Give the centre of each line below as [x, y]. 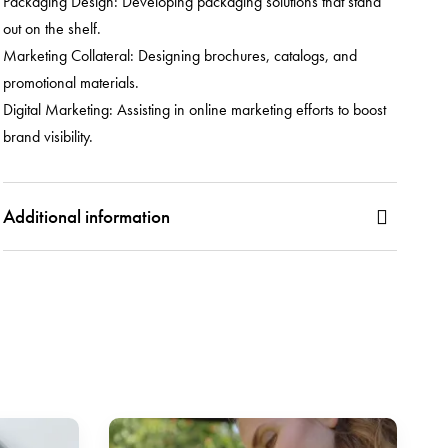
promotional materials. [71, 82]
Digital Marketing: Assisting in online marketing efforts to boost [194, 109]
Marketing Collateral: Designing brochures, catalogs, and [180, 55]
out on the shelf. [52, 28]
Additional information [86, 216]
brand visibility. [48, 136]
